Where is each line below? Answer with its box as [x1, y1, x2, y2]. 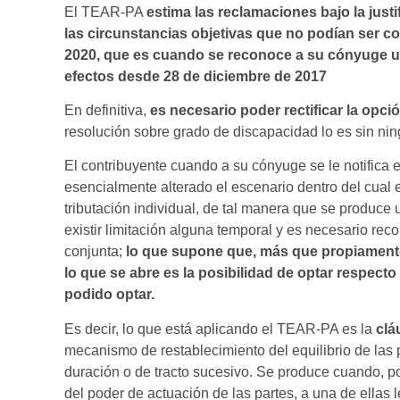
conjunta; [64, 244, 126, 260]
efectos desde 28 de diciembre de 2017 [64, 68, 327, 84]
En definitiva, [64, 103, 150, 119]
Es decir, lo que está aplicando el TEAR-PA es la [64, 321, 376, 337]
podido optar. [64, 287, 154, 303]
